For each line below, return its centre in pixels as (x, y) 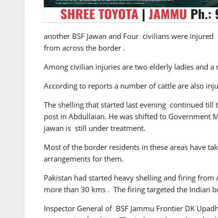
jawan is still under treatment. (95, 128)
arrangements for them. (84, 159)
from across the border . (84, 48)
